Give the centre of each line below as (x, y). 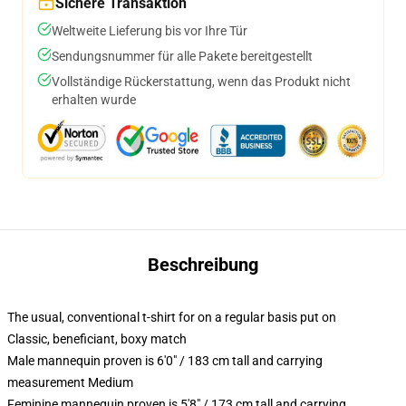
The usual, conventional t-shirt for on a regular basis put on (172, 317)
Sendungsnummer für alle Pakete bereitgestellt (182, 56)
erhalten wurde (94, 100)
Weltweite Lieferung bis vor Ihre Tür (150, 31)
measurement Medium (70, 382)
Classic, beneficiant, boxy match (97, 339)
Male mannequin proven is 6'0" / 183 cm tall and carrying (165, 361)
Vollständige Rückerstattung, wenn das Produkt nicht (201, 82)
